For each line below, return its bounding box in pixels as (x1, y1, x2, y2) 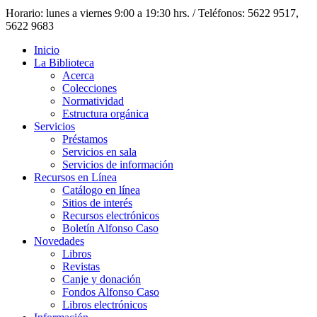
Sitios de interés (62, 196, 132, 209)
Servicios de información (62, 158, 173, 171)
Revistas (62, 260, 100, 272)
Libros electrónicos (62, 298, 147, 311)
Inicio (34, 43, 59, 56)
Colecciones (62, 81, 117, 94)
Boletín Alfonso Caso (62, 221, 158, 234)
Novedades (34, 234, 84, 247)
